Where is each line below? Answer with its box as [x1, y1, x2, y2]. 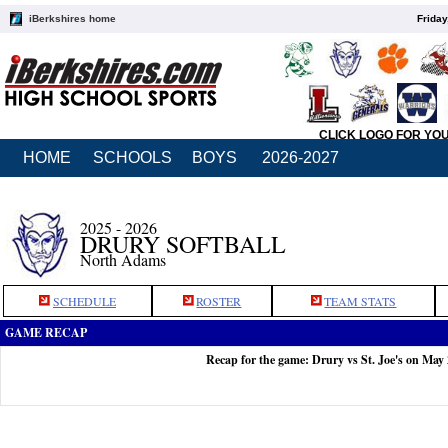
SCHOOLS [93, 149, 172, 166]
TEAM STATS [324, 293, 397, 309]
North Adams [80, 249, 166, 270]
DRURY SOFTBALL [80, 228, 286, 260]
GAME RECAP [5, 324, 87, 341]
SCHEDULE [53, 293, 116, 309]
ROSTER [196, 293, 242, 309]
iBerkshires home [29, 13, 116, 24]
